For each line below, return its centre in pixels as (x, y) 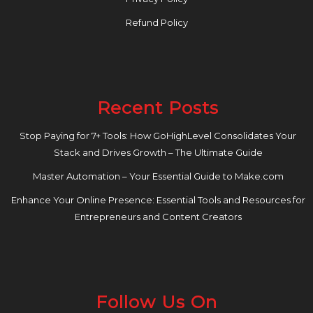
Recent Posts (158, 108)
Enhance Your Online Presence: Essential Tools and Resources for (158, 200)
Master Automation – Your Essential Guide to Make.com (158, 176)
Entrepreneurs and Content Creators (158, 217)
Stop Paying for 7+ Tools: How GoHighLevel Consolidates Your (158, 136)
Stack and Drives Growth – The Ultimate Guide (158, 153)
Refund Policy (156, 23)
